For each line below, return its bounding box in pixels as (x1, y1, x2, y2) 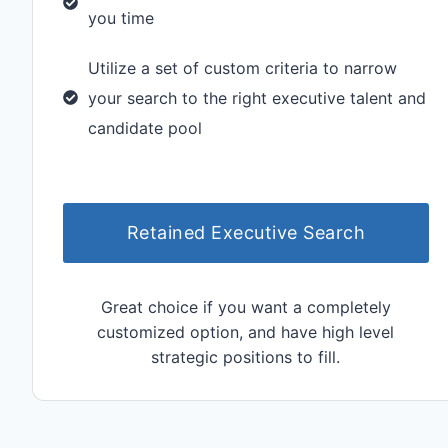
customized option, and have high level (97, 321, 395, 342)
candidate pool (88, 117, 202, 138)
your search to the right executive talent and (88, 87, 426, 108)
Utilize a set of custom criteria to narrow (88, 57, 397, 78)
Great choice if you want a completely (100, 296, 391, 317)
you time (88, 7, 154, 28)
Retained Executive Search (126, 221, 366, 243)
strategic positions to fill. (151, 346, 341, 367)
